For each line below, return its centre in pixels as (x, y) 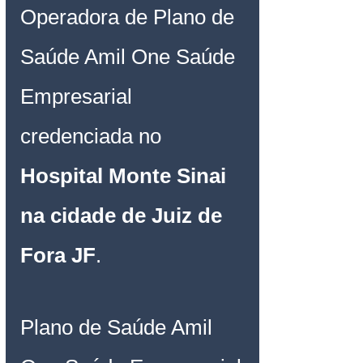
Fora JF (58, 255)
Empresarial (79, 96)
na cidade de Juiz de (124, 215)
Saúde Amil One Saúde (130, 56)
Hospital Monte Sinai (126, 175)
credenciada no (94, 136)
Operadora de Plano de (130, 17)
